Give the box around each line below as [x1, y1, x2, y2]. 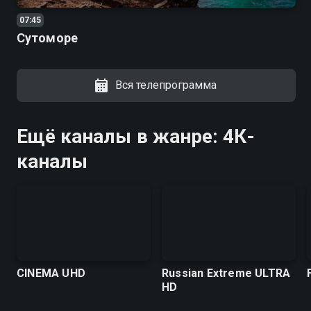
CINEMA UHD [17, 266, 85, 280]
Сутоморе [17, 31, 78, 46]
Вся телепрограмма [115, 78, 217, 92]
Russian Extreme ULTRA [162, 266, 291, 280]
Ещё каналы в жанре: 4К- [17, 125, 255, 149]
